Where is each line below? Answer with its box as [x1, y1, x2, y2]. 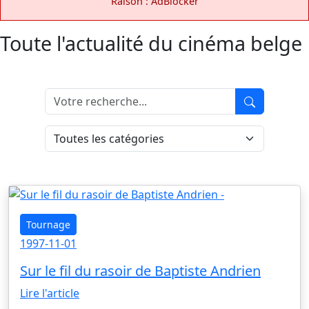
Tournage [26, 218, 70, 232]
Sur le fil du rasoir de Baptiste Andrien [20, 261, 261, 281]
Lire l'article [20, 286, 79, 301]
